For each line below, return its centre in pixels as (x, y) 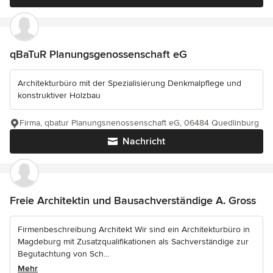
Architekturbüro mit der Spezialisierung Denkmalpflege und (129, 83)
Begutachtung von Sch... (63, 254)
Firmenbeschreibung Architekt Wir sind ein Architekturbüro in (134, 229)
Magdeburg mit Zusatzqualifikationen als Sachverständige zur (133, 242)
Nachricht (144, 141)
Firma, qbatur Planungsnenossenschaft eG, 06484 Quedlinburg (139, 123)
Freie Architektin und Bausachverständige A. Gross (133, 200)
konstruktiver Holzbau (59, 95)
